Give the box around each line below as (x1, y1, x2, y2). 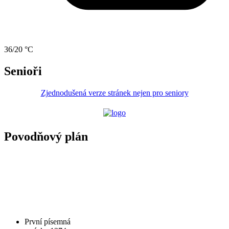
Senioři (4, 64, 42, 78)
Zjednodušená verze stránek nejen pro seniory (40, 88, 189, 97)
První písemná (25, 217, 71, 226)
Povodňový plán (4, 130, 88, 144)
